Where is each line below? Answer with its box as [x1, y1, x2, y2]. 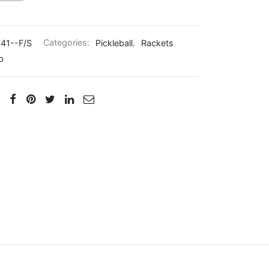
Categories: [43, 37, 92, 48]
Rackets [141, 37, 174, 48]
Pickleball [95, 37, 133, 48]
